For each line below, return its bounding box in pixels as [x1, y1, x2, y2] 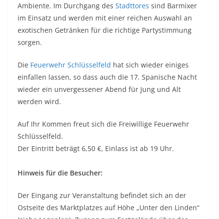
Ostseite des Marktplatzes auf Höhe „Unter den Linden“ [18, 202, 199, 212]
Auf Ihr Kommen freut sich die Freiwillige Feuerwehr [18, 119, 189, 129]
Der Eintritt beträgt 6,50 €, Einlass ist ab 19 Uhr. [18, 143, 174, 153]
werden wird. [18, 96, 61, 106]
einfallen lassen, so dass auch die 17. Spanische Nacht [18, 72, 197, 82]
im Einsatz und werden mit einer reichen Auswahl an [18, 13, 192, 22]
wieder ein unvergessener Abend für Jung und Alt [18, 84, 181, 94]
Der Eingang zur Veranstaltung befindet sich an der [18, 190, 186, 200]
